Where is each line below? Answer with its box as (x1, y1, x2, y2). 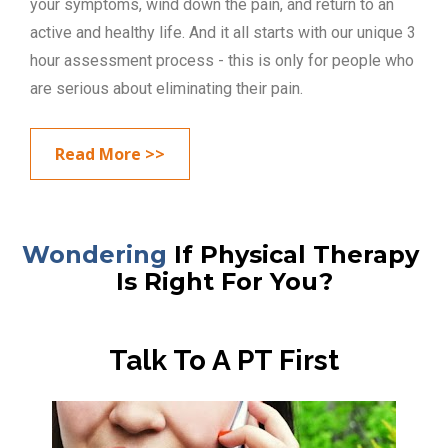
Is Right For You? (115, 266, 333, 296)
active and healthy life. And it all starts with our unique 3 (30, 23, 417, 43)
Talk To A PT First (109, 343, 339, 377)
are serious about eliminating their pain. (30, 79, 304, 99)
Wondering (22, 239, 167, 269)
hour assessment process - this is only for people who (30, 51, 415, 71)
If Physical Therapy (167, 239, 419, 269)
